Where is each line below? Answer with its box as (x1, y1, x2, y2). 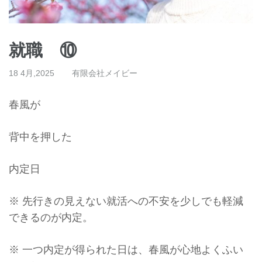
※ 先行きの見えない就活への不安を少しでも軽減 (9, 195, 243, 207)
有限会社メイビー (72, 68, 137, 78)
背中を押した (9, 130, 72, 143)
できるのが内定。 (9, 211, 93, 223)
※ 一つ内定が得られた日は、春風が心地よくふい (9, 243, 243, 256)
